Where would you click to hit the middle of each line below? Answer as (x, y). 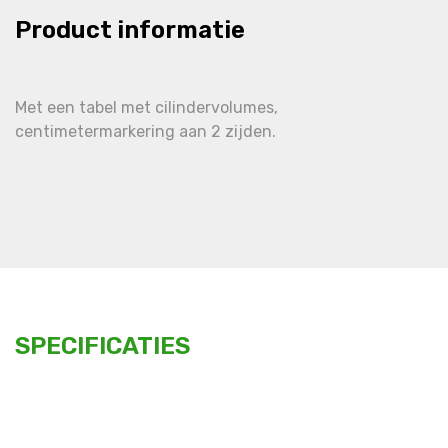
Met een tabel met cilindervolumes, (146, 108)
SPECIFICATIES (102, 346)
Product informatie (130, 30)
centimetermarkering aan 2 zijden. (145, 132)
